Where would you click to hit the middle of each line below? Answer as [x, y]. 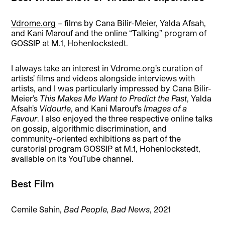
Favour [24, 119]
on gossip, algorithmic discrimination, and [89, 129]
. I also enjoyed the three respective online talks [125, 119]
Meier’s [26, 98]
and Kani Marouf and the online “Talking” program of [109, 33]
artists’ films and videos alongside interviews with [103, 78]
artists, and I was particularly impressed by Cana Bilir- [111, 88]
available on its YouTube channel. [73, 159]
